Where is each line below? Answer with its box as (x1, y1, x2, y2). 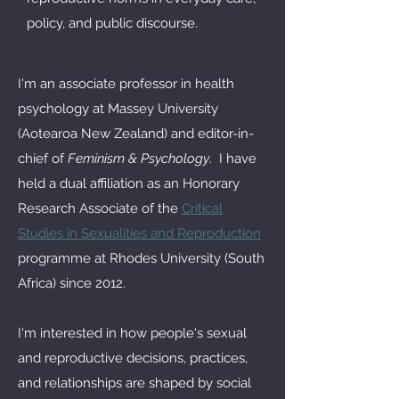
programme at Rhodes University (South (18, 250, 265, 266)
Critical (182, 200, 223, 216)
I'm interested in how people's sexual (18, 325, 247, 341)
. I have (209, 151, 256, 167)
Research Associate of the (18, 200, 182, 216)
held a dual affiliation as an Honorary (18, 175, 240, 191)
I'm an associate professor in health (18, 76, 234, 92)
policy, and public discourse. (27, 15, 201, 31)
